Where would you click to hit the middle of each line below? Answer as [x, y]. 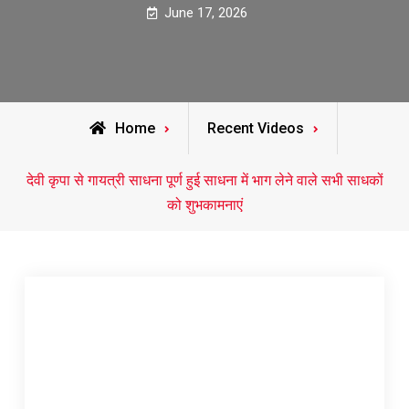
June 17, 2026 [206, 13]
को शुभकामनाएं [204, 205]
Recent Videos [256, 128]
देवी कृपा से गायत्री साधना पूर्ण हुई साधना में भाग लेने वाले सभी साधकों [204, 180]
